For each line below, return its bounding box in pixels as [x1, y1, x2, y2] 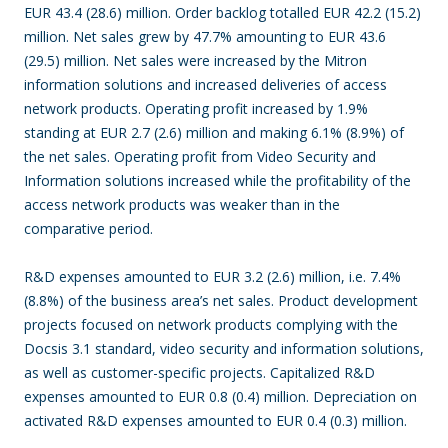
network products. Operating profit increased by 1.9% [24, 99, 368, 118]
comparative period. [24, 219, 153, 238]
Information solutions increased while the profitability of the [24, 171, 411, 190]
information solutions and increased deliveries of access [24, 75, 387, 94]
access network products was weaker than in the [24, 195, 340, 214]
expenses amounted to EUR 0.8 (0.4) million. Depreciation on [24, 387, 417, 406]
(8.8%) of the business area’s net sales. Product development [24, 291, 418, 310]
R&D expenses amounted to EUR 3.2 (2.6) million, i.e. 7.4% [24, 267, 401, 286]
